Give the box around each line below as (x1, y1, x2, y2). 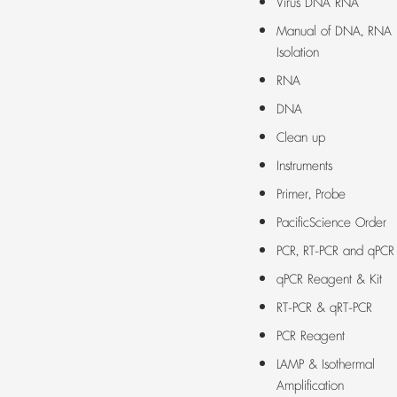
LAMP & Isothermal (276, 355, 375, 374)
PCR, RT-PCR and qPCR (276, 242, 394, 261)
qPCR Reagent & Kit (276, 270, 382, 289)
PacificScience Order (276, 214, 386, 232)
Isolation (276, 43, 319, 62)
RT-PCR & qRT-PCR (276, 299, 372, 317)
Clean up (276, 128, 325, 147)
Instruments (276, 157, 332, 175)
